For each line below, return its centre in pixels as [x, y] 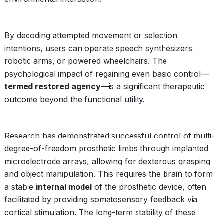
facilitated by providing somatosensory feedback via [101, 199]
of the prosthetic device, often [149, 187]
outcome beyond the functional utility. [75, 99]
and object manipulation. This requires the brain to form [109, 174]
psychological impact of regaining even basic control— [107, 74]
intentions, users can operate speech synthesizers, [99, 48]
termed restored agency [53, 86]
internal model [64, 187]
